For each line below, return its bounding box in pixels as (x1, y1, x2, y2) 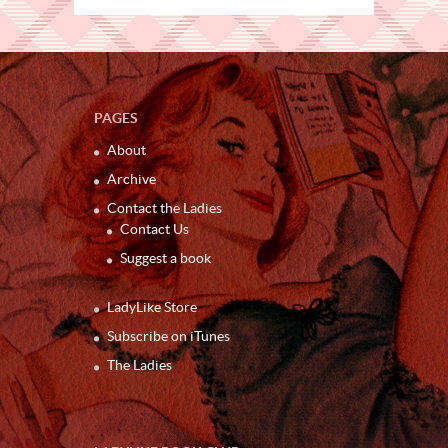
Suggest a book (120, 249, 211, 266)
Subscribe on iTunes (107, 327, 230, 344)
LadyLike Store (107, 298, 197, 315)
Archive (107, 170, 156, 187)
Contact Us (120, 220, 189, 237)
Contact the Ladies (107, 199, 222, 216)
